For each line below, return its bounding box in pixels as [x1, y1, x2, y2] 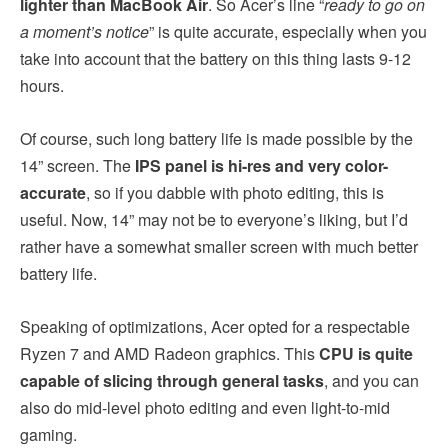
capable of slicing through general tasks [20, 368, 324, 392]
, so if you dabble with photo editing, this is [86, 180, 384, 204]
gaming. [20, 422, 77, 446]
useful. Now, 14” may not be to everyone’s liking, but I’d [20, 207, 408, 231]
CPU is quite [319, 341, 413, 365]
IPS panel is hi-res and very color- [135, 153, 388, 177]
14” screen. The [20, 153, 135, 177]
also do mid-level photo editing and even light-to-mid [20, 395, 390, 419]
